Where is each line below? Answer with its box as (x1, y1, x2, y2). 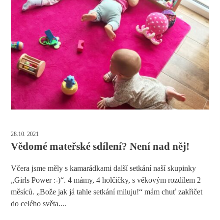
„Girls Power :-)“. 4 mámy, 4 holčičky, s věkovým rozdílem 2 (11, 176, 201, 185)
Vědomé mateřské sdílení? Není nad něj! (11, 140, 190, 153)
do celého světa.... (11, 199, 67, 208)
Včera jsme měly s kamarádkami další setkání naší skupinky (11, 164, 196, 173)
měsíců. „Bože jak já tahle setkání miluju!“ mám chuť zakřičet (11, 188, 203, 196)
